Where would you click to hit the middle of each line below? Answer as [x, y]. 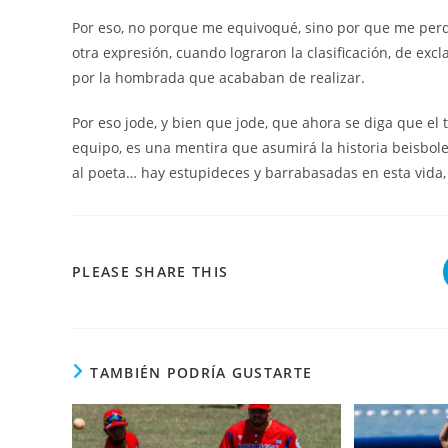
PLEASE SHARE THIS [150, 272]
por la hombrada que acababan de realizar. [218, 78]
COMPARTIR [273, 271]
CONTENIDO [274, 351]
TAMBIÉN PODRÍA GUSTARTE [201, 373]
